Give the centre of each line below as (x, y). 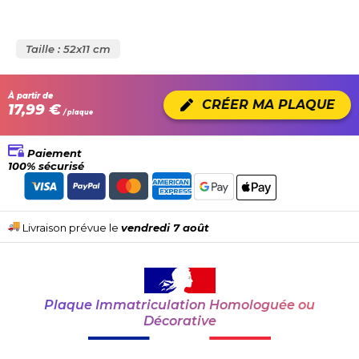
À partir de (30, 95)
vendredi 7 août (165, 228)
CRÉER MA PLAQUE (268, 104)
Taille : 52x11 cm (68, 48)
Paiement (53, 153)
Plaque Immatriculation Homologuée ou (179, 305)
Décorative (179, 321)
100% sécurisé (46, 165)
